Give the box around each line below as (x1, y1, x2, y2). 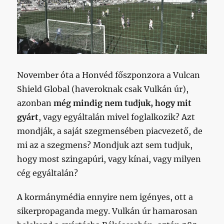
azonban (17, 98, 54, 108)
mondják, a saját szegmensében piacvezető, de (17, 126, 203, 136)
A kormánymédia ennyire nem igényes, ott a (17, 192, 193, 202)
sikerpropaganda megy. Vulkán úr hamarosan (17, 206, 198, 216)
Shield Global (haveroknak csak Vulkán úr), (17, 84, 189, 94)
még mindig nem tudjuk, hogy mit (53, 98, 192, 108)
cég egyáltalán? (17, 168, 78, 178)
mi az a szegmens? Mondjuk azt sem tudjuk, (17, 140, 193, 150)
